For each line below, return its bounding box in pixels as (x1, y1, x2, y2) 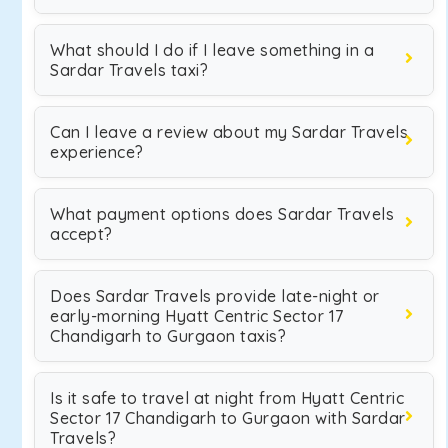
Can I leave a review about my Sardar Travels (50, 122, 408, 142)
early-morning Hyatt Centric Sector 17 (50, 306, 344, 326)
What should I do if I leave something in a (50, 40, 374, 60)
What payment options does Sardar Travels (50, 204, 394, 224)
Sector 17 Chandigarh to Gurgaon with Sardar (50, 408, 406, 428)
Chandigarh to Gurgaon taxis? (50, 326, 286, 346)
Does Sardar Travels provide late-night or (50, 286, 380, 306)
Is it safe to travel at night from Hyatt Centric (50, 388, 404, 408)
